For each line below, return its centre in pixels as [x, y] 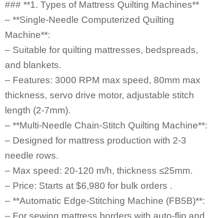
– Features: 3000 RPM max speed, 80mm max [103, 80]
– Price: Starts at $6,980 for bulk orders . [89, 185]
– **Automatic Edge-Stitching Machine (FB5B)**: [105, 200]
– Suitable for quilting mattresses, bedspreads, [101, 50]
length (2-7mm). [38, 110]
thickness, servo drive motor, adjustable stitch [100, 95]
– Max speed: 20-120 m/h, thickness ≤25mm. [99, 170]
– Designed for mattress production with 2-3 [96, 140]
